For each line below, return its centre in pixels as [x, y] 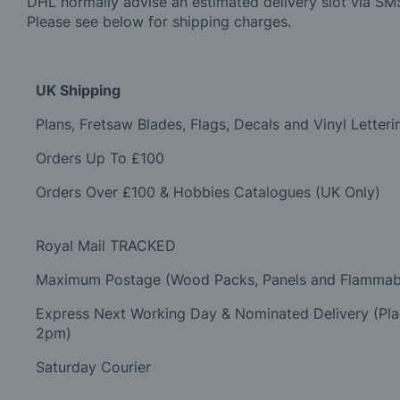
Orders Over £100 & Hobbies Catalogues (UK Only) [208, 192]
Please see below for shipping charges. [159, 22]
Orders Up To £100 [100, 158]
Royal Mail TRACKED [106, 246]
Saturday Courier [96, 367]
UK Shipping [78, 91]
